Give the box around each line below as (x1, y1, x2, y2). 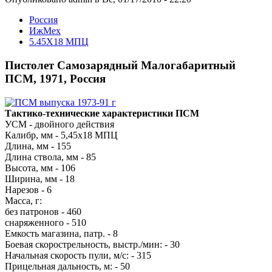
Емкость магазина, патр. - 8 (5, 228, 118, 239)
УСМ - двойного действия (5, 118, 114, 129)
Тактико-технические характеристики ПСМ (5, 107, 199, 118)
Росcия (29, 15, 58, 25)
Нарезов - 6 (5, 184, 52, 195)
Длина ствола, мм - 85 (5, 151, 96, 162)
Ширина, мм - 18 (5, 173, 75, 184)
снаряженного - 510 (5, 217, 86, 228)
